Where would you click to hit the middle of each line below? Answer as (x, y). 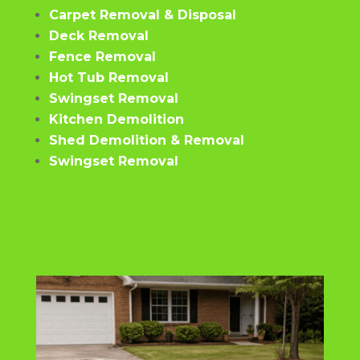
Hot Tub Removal (108, 77)
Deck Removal (98, 35)
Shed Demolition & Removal (146, 140)
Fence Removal (102, 56)
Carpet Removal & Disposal (142, 14)
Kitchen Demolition (116, 119)
